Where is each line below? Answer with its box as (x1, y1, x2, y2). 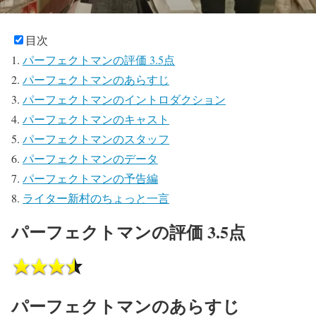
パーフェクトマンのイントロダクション (23, 91, 226, 107)
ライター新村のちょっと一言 (23, 190, 169, 205)
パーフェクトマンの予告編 (23, 170, 158, 186)
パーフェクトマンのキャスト (23, 111, 169, 126)
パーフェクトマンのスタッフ (23, 130, 169, 146)
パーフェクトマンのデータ (23, 150, 158, 166)
